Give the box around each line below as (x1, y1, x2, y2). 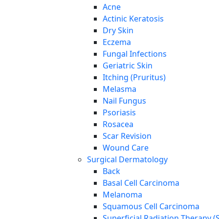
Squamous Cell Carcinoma (103, 201, 199, 212)
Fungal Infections (103, 48, 167, 60)
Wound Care (103, 142, 149, 153)
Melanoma (103, 189, 142, 200)
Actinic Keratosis (103, 13, 164, 24)
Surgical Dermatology (87, 154, 168, 165)
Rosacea (103, 119, 133, 130)
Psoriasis (103, 107, 136, 118)
